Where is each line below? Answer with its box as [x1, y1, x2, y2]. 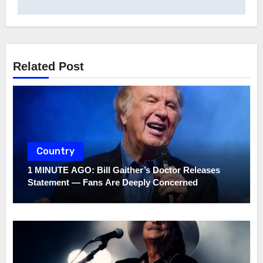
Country [36, 145, 75, 157]
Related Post [13, 60, 85, 73]
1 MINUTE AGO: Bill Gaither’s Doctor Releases [28, 164, 221, 175]
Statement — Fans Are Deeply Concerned [28, 177, 198, 187]
